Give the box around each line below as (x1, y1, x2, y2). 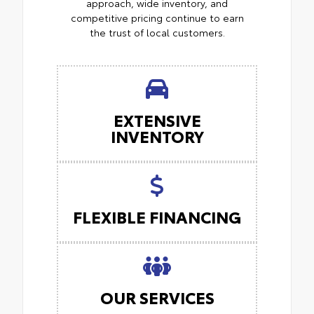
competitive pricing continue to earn (70, 11, 244, 25)
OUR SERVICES (100, 285, 214, 309)
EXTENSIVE (113, 108, 201, 132)
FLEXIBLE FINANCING (73, 205, 241, 228)
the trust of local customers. (89, 25, 225, 40)
